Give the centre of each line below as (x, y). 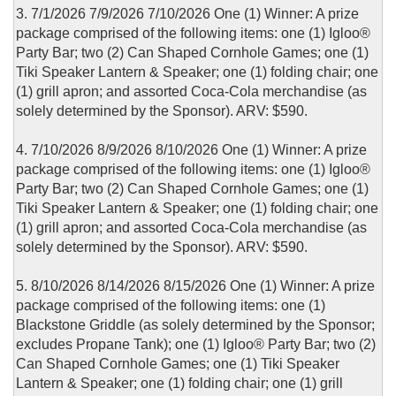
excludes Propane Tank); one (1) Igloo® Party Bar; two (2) (196, 345)
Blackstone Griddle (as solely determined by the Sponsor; (195, 325)
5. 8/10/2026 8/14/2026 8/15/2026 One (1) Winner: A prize (195, 286)
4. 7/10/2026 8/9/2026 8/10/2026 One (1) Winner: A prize (191, 150)
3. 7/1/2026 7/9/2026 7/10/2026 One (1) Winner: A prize (187, 14)
